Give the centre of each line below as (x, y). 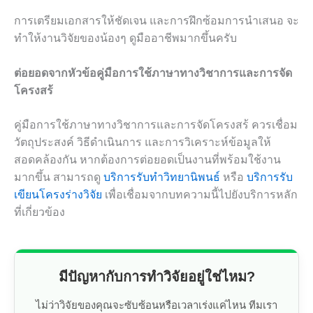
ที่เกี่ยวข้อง (39, 212)
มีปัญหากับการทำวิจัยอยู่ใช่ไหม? (156, 277)
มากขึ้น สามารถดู (59, 177)
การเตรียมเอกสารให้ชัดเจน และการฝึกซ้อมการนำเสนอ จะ (156, 20)
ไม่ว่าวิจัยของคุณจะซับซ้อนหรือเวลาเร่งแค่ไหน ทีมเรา (156, 305)
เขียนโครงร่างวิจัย (58, 195)
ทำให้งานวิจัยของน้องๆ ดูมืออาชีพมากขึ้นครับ (125, 38)
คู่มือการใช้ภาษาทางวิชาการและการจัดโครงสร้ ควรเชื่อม (156, 125)
